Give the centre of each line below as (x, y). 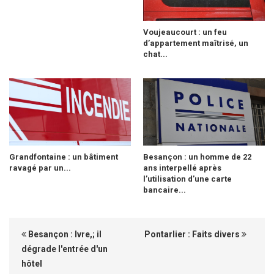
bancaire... (165, 190)
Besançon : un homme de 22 (197, 157)
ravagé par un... (40, 168)
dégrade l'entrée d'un (65, 249)
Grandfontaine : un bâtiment (64, 157)
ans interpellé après (182, 168)
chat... (155, 54)
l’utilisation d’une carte (187, 179)
